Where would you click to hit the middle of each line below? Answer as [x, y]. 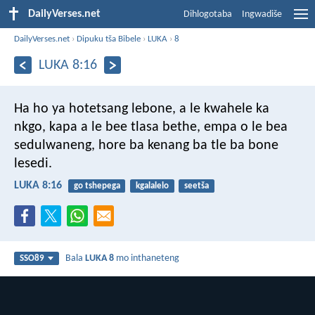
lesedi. [33, 163]
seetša [196, 186]
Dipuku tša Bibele [109, 39]
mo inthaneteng [147, 259]
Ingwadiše [262, 14]
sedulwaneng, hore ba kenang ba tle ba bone [146, 145]
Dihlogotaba [208, 14]
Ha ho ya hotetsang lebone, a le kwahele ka [142, 109]
